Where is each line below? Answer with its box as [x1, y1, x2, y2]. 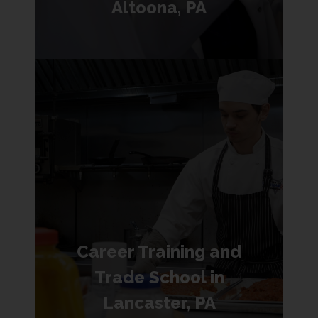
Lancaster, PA [102, 292, 216, 313]
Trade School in [94, 267, 224, 287]
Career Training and [77, 241, 241, 262]
